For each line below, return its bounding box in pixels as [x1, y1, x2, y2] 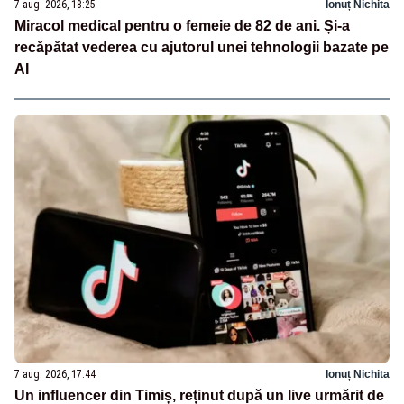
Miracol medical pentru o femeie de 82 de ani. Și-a [14, 17, 350, 33]
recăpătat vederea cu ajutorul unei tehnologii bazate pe [14, 39, 389, 55]
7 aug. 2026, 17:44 [14, 368, 96, 381]
